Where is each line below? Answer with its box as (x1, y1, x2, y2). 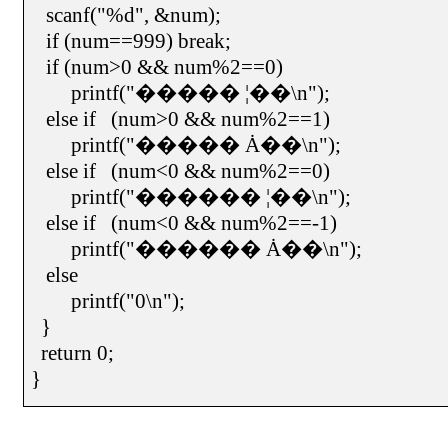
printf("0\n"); (71, 289, 186, 313)
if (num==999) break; (46, 29, 232, 53)
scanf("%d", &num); (46, 3, 222, 27)
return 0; (41, 341, 115, 365)
